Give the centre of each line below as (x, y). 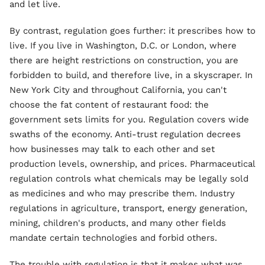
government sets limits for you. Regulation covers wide (129, 119)
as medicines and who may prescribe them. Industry (122, 193)
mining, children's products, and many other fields (118, 223)
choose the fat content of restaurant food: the (109, 105)
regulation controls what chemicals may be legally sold (129, 179)
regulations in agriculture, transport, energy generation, (128, 208)
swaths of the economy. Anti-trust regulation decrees (125, 134)
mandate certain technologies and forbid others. (113, 238)
